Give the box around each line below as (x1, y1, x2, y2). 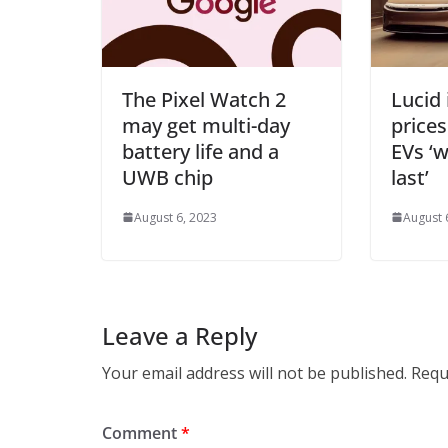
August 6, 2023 (134, 208, 217, 226)
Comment (102, 421, 181, 444)
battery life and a (122, 137, 279, 165)
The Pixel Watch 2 (122, 85, 286, 113)
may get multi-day (122, 111, 290, 139)
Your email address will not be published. (102, 361, 407, 384)
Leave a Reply (102, 318, 257, 352)
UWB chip (122, 163, 213, 191)
